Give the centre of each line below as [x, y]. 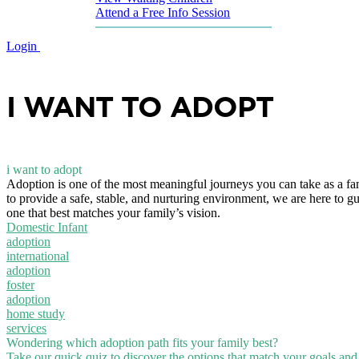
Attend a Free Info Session [163, 13]
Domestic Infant [47, 227]
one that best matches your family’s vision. [113, 212]
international [38, 256]
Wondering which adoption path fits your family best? [142, 342]
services [26, 328]
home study [36, 313]
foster [20, 284]
